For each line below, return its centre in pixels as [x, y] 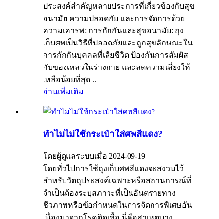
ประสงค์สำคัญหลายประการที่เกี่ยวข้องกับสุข [119, 6]
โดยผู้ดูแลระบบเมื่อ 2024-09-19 [94, 156]
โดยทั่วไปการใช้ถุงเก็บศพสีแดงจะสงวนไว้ [113, 169]
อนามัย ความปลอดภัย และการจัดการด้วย [114, 18]
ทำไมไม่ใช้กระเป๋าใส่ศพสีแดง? [103, 134]
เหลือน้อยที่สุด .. [70, 79]
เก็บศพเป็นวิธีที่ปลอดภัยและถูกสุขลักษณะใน [118, 43]
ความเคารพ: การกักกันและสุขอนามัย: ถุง [113, 30]
